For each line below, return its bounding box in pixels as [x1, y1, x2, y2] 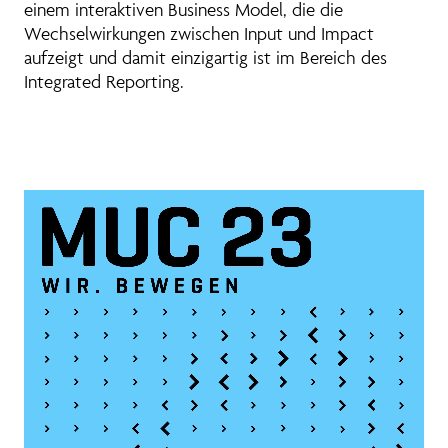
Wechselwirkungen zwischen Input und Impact [24, 22, 374, 45]
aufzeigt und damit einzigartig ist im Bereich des [24, 46, 387, 69]
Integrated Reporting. [24, 70, 184, 93]
